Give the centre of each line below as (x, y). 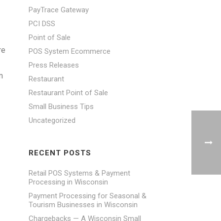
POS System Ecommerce (70, 51)
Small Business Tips (61, 107)
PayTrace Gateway (59, 10)
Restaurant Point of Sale (69, 93)
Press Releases (54, 65)
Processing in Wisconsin (69, 182)
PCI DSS (42, 24)
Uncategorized (52, 120)
